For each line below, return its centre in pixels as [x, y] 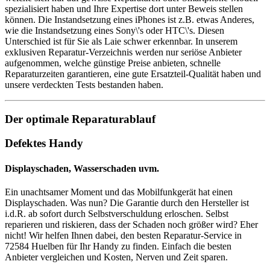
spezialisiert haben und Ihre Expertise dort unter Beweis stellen [124, 8]
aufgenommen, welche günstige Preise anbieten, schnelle [113, 63]
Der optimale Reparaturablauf [80, 119]
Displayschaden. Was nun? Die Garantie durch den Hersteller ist [127, 202]
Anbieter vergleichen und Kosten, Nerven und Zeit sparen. [116, 257]
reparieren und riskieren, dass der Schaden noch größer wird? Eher [131, 224]
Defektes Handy [44, 143]
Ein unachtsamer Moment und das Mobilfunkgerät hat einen [119, 192]
